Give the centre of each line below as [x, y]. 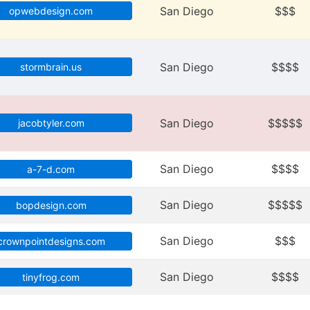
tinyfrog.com [51, 277]
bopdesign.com [51, 206]
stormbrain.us [51, 67]
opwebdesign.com [51, 11]
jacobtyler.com [51, 123]
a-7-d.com [51, 170]
